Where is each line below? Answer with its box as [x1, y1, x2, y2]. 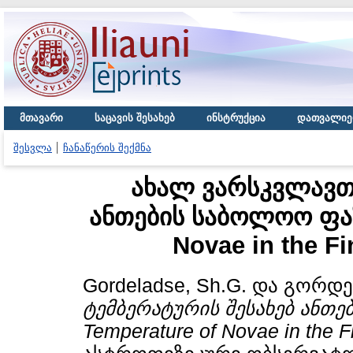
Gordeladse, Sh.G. [83, 274, 247, 296]
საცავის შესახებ [95, 112, 175, 124]
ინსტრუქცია [206, 112, 266, 124]
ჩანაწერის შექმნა [63, 142, 151, 154]
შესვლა [13, 142, 52, 154]
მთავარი [20, 112, 63, 124]
